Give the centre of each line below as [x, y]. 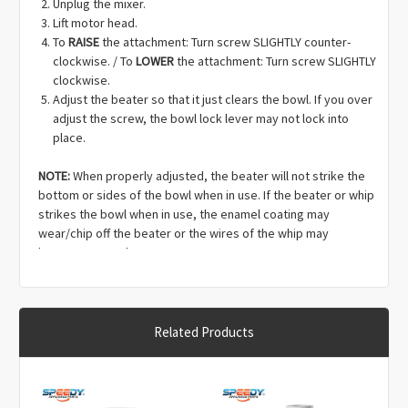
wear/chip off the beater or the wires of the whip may [184, 233]
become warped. [85, 252]
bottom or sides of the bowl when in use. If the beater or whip [206, 194]
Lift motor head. [96, 22]
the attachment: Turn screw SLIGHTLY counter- [225, 41]
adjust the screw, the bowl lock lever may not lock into [201, 118]
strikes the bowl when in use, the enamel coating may [184, 214]
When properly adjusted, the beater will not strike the [218, 175]
